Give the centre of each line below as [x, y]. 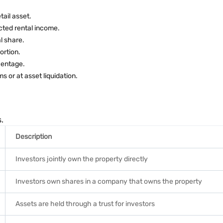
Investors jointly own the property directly [82, 159]
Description [34, 137]
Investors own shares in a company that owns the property [109, 181]
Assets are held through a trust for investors [85, 204]
